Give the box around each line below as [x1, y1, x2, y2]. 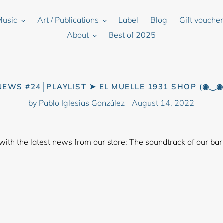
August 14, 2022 [132, 98, 195, 108]
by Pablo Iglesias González [28, 98, 125, 108]
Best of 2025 [109, 30, 156, 40]
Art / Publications [37, 15, 99, 25]
